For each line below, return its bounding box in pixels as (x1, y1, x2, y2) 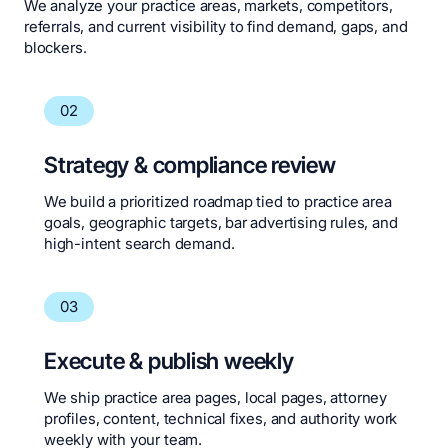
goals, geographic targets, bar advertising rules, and (44, 213, 398, 233)
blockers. (24, 38, 87, 58)
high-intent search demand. (44, 234, 235, 254)
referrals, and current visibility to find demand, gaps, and (24, 17, 408, 37)
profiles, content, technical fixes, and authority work (44, 409, 398, 429)
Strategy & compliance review (44, 151, 336, 179)
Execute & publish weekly (44, 347, 294, 375)
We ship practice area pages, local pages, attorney (44, 388, 388, 408)
